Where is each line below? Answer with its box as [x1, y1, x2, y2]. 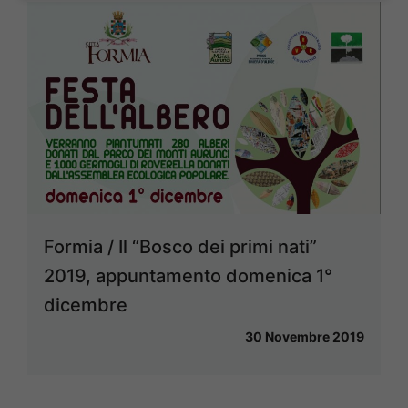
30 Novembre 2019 [245, 328, 364, 344]
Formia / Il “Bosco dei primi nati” [44, 235, 317, 258]
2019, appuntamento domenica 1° [44, 264, 332, 287]
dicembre [44, 293, 127, 316]
